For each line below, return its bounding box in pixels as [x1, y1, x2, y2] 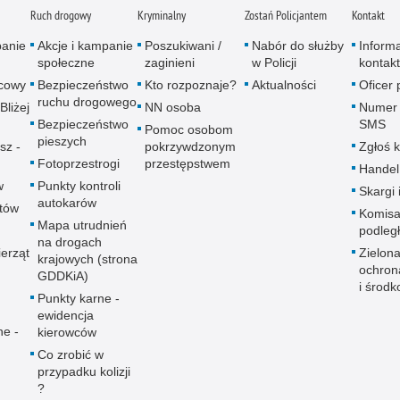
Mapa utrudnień [37, 218, 127, 233]
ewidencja [37, 308, 94, 323]
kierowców [37, 325, 96, 340]
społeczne [37, 55, 95, 71]
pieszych [37, 134, 87, 149]
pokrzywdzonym [145, 139, 236, 154]
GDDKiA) [37, 269, 88, 284]
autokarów [37, 196, 96, 211]
